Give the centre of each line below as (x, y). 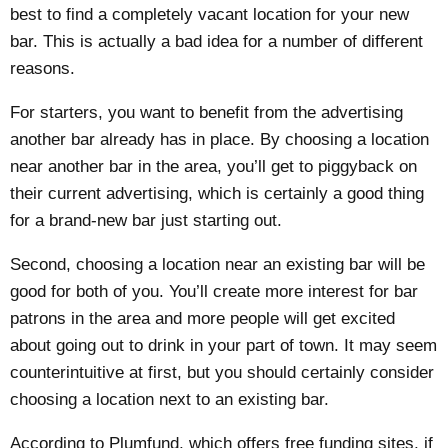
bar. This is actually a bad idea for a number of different (217, 41)
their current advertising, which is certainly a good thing (217, 193)
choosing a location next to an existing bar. (170, 399)
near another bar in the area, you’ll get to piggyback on (214, 166)
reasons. (43, 68)
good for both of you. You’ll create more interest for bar (214, 291)
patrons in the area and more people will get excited (203, 318)
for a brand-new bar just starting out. (146, 220)
